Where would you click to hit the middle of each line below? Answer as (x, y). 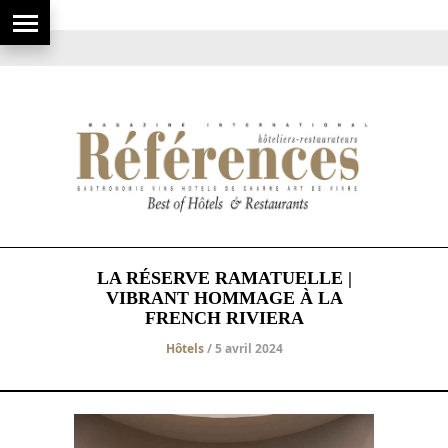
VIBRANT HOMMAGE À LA (224, 297)
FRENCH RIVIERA (224, 317)
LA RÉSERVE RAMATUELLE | (224, 277)
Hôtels (184, 348)
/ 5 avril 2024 (243, 348)
